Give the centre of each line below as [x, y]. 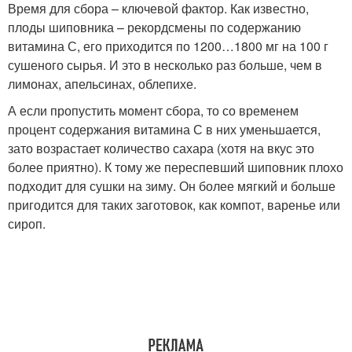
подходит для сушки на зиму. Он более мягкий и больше [172, 186]
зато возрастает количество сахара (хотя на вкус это [161, 148]
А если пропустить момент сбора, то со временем [153, 111]
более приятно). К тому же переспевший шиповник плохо [176, 167]
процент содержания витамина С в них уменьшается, [164, 130]
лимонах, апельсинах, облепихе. [102, 84]
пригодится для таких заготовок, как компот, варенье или [174, 205]
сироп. [27, 224]
